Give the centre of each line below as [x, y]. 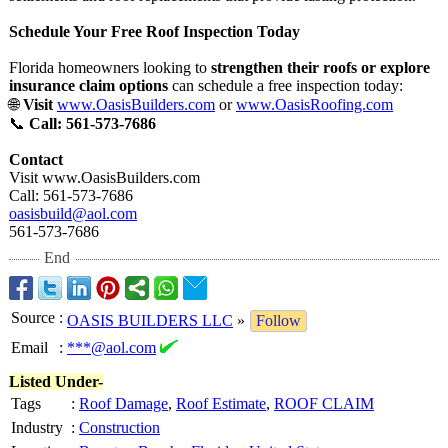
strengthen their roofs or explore [320, 67]
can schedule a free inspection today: [285, 85]
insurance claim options [88, 85]
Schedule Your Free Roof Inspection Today [154, 31]
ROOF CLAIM [324, 403]
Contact [36, 159]
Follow [278, 320]
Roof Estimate [221, 403]
